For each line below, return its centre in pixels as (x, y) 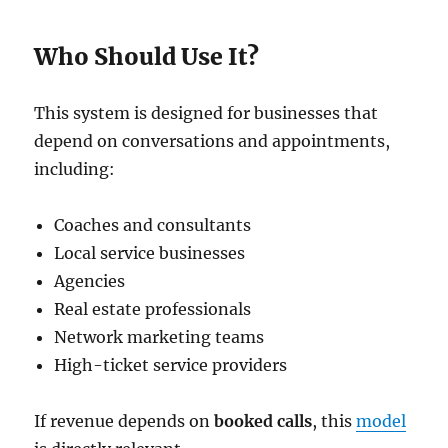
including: (75, 169)
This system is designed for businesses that (206, 113)
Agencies (90, 281)
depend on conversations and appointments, (212, 141)
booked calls (263, 421)
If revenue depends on (124, 421)
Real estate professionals (153, 309)
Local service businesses (150, 253)
